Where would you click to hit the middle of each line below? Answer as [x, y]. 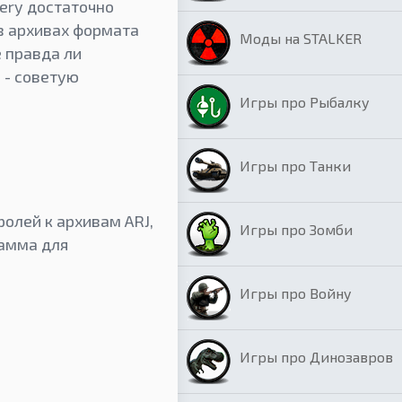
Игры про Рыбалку [305, 102]
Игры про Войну [296, 293]
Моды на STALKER [301, 38]
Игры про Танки [295, 166]
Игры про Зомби [296, 229]
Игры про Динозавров [316, 357]
